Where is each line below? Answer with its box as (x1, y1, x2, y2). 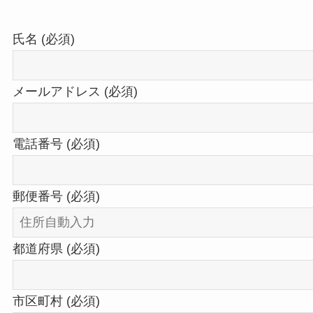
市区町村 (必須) (12, 293, 100, 308)
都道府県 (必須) (12, 241, 100, 256)
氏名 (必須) (12, 32, 75, 47)
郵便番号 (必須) (12, 189, 100, 203)
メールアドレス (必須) (12, 84, 138, 99)
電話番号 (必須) (12, 136, 100, 151)
